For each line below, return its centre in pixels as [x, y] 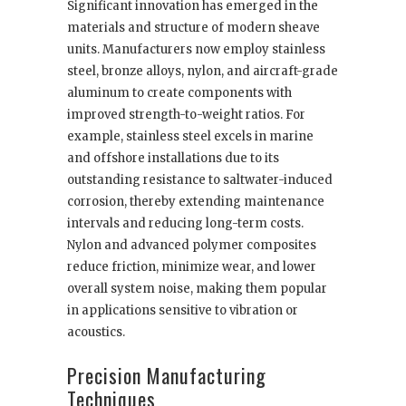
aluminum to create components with [179, 93]
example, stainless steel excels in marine [190, 137]
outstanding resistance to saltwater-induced [200, 180]
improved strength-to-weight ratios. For [186, 115]
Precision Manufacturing [167, 376]
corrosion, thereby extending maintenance [196, 202]
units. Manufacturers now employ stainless [196, 50]
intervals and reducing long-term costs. [185, 224]
